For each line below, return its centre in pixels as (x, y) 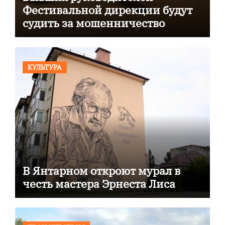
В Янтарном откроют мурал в (101, 170)
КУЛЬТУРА (44, 67)
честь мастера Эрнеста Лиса (99, 183)
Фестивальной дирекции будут (107, 10)
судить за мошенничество (93, 23)
